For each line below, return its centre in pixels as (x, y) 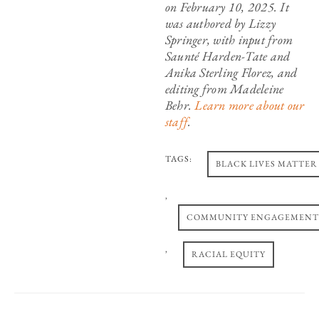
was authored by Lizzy (220, 23)
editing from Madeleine (224, 89)
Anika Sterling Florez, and (231, 73)
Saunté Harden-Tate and (228, 56)
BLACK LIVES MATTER (266, 164)
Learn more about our (250, 105)
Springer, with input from (229, 40)
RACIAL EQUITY (228, 255)
